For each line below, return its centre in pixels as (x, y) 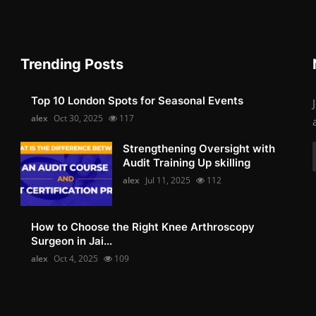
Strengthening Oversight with (199, 148)
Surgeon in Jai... (72, 241)
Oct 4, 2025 (76, 258)
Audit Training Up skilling (187, 162)
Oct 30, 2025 (79, 118)
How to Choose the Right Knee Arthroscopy (143, 226)
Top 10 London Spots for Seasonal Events (138, 100)
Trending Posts (72, 64)
